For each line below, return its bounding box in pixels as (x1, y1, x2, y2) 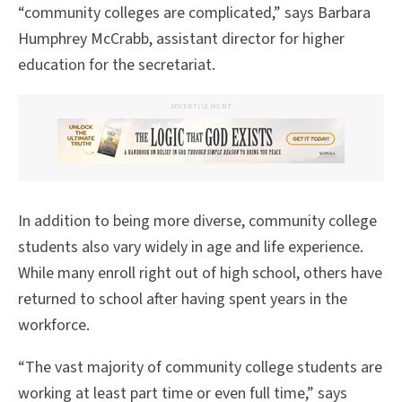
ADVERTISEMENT (170, 100, 232, 111)
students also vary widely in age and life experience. (18, 235, 363, 258)
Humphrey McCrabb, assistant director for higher (18, 28, 345, 51)
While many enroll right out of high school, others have (18, 261, 382, 284)
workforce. (18, 313, 90, 336)
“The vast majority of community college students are (18, 355, 382, 379)
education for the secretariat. (18, 54, 219, 77)
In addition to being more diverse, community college (18, 209, 377, 232)
